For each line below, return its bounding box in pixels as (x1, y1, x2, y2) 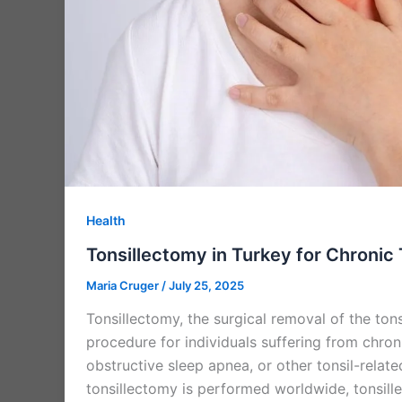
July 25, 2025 (169, 277, 244, 293)
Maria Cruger (86, 277, 162, 293)
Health (86, 213, 126, 229)
